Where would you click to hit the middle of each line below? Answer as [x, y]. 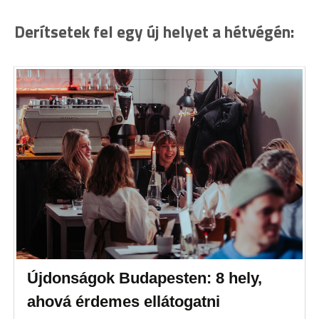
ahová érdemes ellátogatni [124, 302]
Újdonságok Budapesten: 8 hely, [145, 278]
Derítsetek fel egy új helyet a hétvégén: [154, 31]
